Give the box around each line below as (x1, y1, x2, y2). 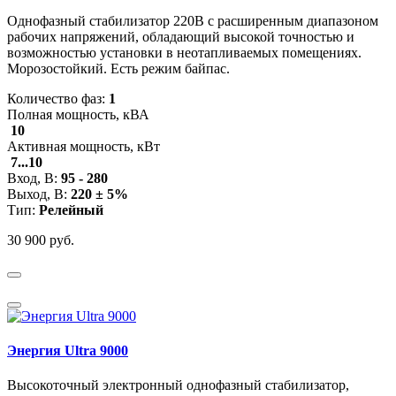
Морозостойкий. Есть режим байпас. (7, 60, 230, 76)
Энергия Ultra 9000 (7, 342, 128, 358)
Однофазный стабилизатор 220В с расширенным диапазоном (7, 12, 378, 28)
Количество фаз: (7, 90, 109, 106)
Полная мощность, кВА (7, 106, 149, 122)
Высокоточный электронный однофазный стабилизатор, (7, 377, 349, 393)
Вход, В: (7, 170, 61, 186)
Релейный (39, 202, 103, 217)
